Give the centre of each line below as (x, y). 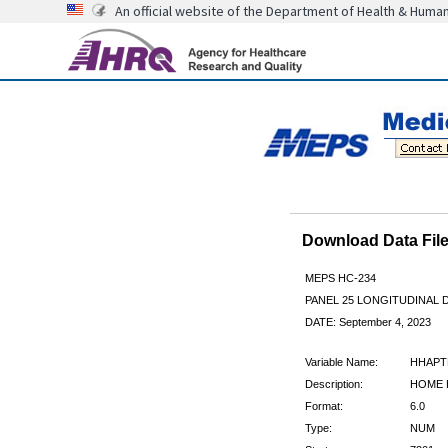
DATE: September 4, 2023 (367, 321)
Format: (323, 405)
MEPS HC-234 (340, 277)
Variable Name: (341, 361)
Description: (333, 383)
